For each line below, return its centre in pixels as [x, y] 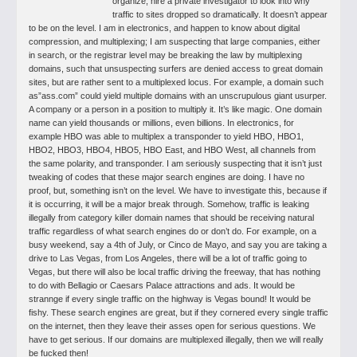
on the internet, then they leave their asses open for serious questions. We [172, 326]
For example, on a [280, 231]
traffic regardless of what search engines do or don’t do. [136, 231]
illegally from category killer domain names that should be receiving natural [171, 218]
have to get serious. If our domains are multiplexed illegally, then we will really [176, 339]
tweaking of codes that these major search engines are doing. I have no [167, 177]
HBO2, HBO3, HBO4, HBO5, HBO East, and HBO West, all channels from [172, 150]
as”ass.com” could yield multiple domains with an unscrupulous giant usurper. [178, 96]
